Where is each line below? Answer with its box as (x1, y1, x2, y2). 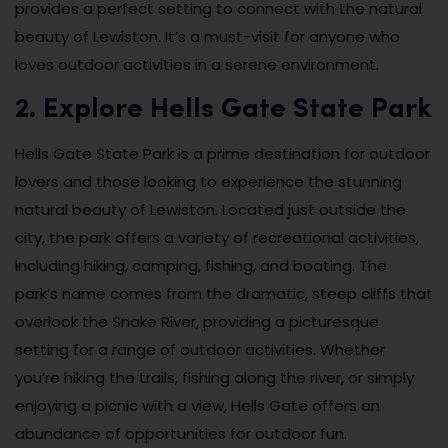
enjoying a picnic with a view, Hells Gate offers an (15, 395, 380, 417)
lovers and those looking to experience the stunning (15, 171, 402, 193)
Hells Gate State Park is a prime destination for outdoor (15, 143, 430, 165)
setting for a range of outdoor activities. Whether (15, 339, 385, 361)
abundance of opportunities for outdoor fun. (15, 423, 347, 445)
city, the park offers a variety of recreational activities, (15, 227, 419, 249)
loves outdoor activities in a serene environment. (15, 54, 379, 76)
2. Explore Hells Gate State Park (15, 96, 432, 125)
